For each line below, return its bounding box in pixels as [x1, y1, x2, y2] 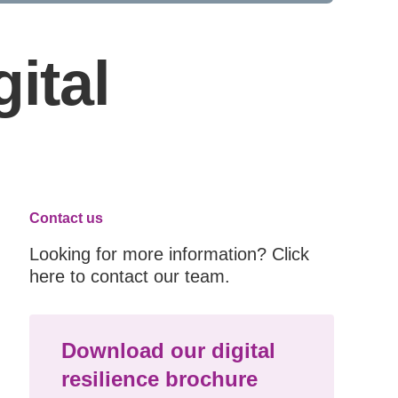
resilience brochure [60, 367, 258, 391]
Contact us [28, 211, 103, 226]
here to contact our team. [28, 267, 230, 286]
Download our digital [60, 338, 275, 362]
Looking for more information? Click [28, 244, 309, 264]
